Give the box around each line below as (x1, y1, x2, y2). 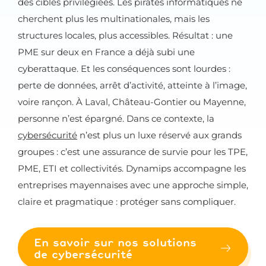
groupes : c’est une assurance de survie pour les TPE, (18, 146, 248, 157)
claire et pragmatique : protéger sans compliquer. (18, 196, 236, 207)
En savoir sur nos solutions (34, 235, 197, 249)
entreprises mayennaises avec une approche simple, (18, 179, 248, 191)
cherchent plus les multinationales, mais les (18, 13, 210, 24)
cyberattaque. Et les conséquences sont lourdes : (18, 63, 230, 74)
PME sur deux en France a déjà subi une (18, 46, 195, 58)
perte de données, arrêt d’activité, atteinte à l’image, (18, 80, 247, 91)
